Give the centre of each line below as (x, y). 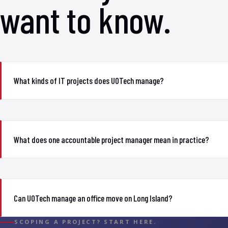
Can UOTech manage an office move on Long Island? (93, 198)
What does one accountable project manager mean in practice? (111, 139)
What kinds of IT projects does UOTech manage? (89, 81)
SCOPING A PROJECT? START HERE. (85, 222)
